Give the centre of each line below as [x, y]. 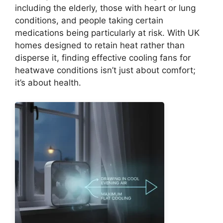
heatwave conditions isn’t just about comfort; [105, 70]
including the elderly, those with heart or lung [105, 8]
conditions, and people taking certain [89, 20]
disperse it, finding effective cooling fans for [103, 58]
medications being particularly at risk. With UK [107, 33]
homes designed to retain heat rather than [100, 45]
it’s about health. [48, 83]
